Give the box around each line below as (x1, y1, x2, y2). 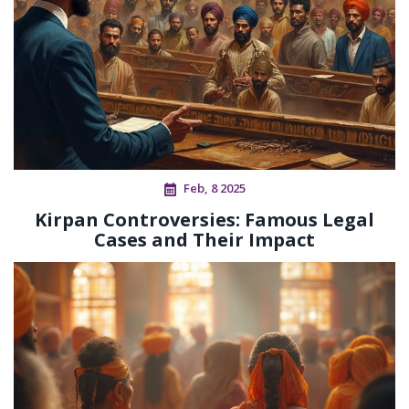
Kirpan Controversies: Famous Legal (35, 207, 374, 233)
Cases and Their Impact (94, 227, 315, 253)
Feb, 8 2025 (183, 180, 246, 197)
